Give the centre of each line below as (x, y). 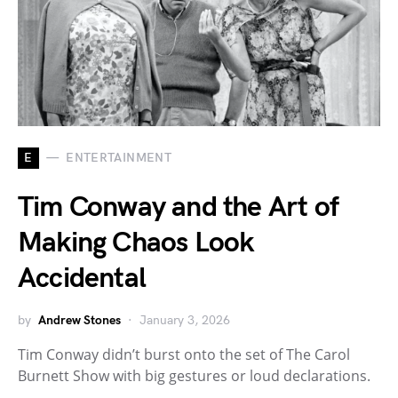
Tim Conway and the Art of (179, 207)
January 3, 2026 (185, 320)
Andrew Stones (80, 320)
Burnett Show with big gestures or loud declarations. (194, 375)
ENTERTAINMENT (119, 158)
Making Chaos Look (136, 243)
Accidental (82, 278)
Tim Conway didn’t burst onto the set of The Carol (184, 354)
